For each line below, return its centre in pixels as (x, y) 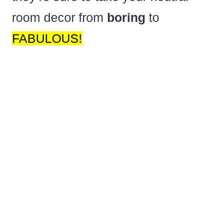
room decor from (59, 17)
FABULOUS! (47, 38)
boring (126, 17)
